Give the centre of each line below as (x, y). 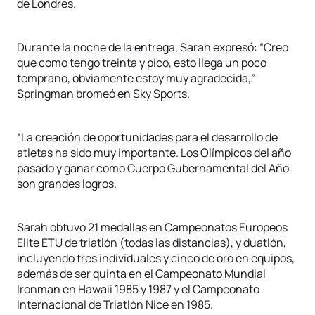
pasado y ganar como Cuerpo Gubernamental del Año (153, 168)
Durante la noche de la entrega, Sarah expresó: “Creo (153, 47)
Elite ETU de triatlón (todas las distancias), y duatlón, (152, 243)
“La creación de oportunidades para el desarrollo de (147, 137)
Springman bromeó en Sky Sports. (103, 94)
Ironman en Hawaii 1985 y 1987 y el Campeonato (138, 289)
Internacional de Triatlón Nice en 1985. (115, 304)
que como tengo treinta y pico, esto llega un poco (142, 63)
